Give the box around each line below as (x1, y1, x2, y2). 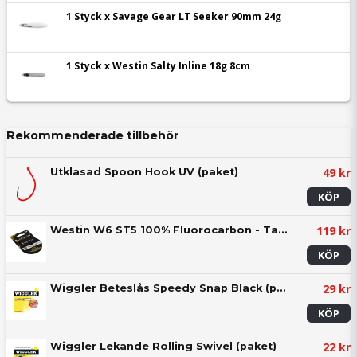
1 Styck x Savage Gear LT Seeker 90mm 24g (66, 10, 281, 23)
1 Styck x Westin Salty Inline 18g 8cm (66, 59, 250, 73)
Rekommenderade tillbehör (6, 128, 179, 143)
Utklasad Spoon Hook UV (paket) (50, 166, 238, 178)
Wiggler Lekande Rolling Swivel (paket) (50, 340, 277, 352)
